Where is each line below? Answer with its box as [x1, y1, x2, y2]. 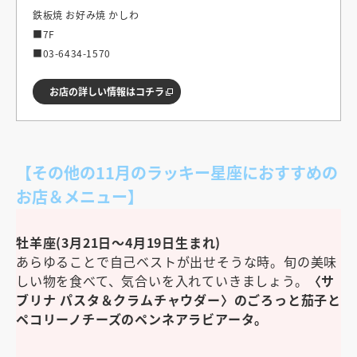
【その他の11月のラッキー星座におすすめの [16, 160, 338, 184]
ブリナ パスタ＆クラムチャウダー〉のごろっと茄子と [16, 289, 341, 309]
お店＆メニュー [16, 184, 127, 208]
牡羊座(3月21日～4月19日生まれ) [16, 232, 222, 252]
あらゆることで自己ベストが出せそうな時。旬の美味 [16, 251, 338, 271]
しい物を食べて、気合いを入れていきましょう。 [16, 270, 308, 290]
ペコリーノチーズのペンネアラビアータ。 [16, 308, 269, 328]
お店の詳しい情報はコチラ [49, 84, 164, 98]
